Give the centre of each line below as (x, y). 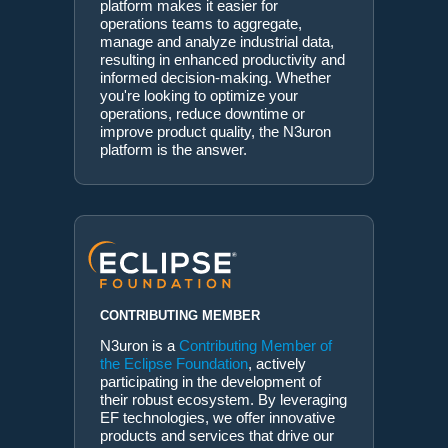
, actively (277, 364)
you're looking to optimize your (199, 95)
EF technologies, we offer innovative (217, 418)
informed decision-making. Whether (215, 77)
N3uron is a (139, 346)
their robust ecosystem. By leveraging (223, 400)
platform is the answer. (173, 149)
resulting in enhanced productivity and (222, 59)
